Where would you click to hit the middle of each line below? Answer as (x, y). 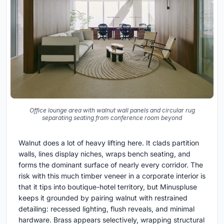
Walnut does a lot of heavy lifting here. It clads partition (109, 142)
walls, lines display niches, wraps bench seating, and (104, 153)
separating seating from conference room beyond (112, 117)
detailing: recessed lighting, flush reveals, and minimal (106, 208)
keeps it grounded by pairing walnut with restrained (103, 197)
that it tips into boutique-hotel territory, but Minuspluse (108, 186)
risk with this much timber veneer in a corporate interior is (112, 175)
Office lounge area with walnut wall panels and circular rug (112, 110)
